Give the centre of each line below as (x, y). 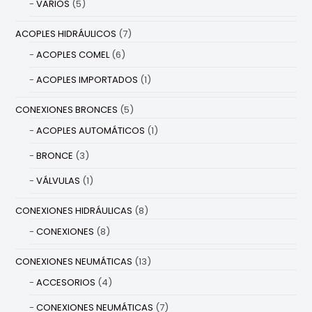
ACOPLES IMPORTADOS (87, 80)
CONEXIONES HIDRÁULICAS (74, 211)
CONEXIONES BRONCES (67, 110)
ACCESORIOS (66, 283)
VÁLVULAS (58, 181)
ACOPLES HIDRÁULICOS (66, 34)
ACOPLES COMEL (73, 55)
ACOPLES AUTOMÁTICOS (91, 131)
